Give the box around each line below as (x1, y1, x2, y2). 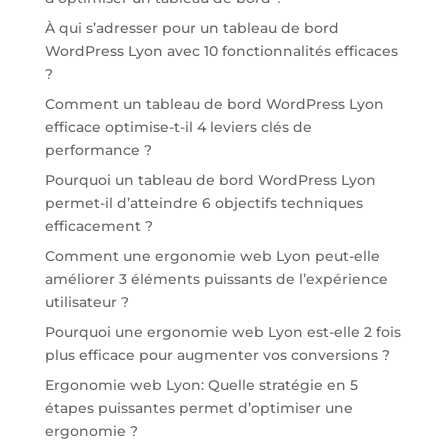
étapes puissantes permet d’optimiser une (44, 398, 353, 417)
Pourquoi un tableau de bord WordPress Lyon (44, 170, 376, 189)
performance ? (44, 140, 152, 159)
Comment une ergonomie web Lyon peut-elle (44, 246, 380, 265)
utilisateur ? (44, 292, 129, 311)
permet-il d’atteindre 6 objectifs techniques (44, 193, 363, 212)
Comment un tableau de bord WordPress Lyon (44, 94, 384, 113)
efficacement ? (44, 216, 153, 235)
